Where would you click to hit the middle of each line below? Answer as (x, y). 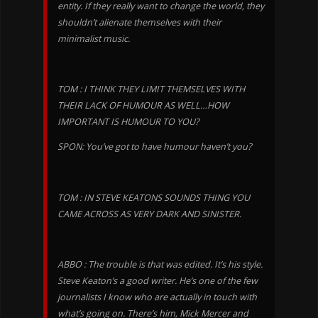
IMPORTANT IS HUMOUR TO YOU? (128, 121)
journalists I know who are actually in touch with (157, 297)
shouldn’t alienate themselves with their (139, 22)
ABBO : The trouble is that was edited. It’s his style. (160, 264)
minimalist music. (93, 38)
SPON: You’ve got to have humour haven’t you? (154, 147)
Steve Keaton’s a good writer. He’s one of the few (157, 280)
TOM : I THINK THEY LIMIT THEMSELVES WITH (151, 89)
